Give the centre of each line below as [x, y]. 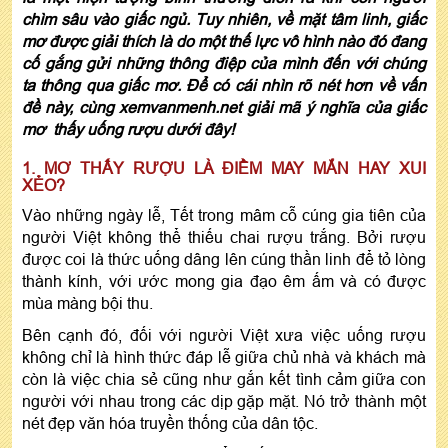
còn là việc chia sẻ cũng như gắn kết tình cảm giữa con [224, 378]
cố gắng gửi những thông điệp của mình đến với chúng [224, 62]
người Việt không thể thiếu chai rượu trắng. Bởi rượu [224, 236]
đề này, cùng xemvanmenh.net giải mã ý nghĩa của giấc [224, 106]
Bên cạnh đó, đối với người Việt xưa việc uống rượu [224, 334]
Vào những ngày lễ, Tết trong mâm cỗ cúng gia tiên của [224, 214]
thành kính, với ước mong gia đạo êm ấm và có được [224, 280]
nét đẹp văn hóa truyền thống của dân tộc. [170, 422]
